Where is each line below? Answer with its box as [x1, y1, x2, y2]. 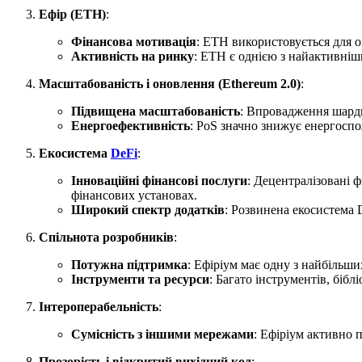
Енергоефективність [71, 119, 190, 133]
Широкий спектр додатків [71, 203, 225, 217]
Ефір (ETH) [39, 7, 106, 22]
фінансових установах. [71, 188, 197, 203]
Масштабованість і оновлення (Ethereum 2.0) [39, 77, 301, 91]
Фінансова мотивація [71, 35, 196, 49]
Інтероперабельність [39, 300, 158, 314]
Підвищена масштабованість [71, 104, 240, 119]
